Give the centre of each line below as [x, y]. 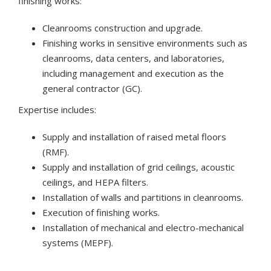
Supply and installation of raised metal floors [134, 136]
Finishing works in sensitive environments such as [145, 43]
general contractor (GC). [92, 88]
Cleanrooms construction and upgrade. [122, 28]
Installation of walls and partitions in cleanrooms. [143, 197]
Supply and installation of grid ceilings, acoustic [139, 167]
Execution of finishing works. [101, 212]
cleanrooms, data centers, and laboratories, [133, 58]
